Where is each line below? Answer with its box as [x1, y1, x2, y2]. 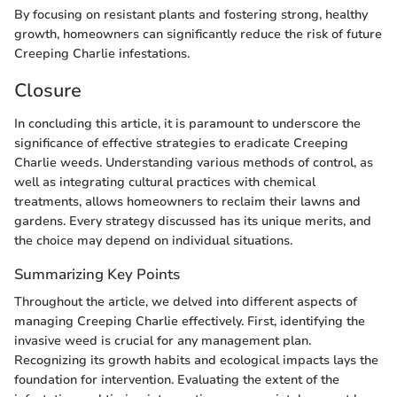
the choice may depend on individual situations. [14, 232, 292, 249]
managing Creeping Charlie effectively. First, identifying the [14, 313, 365, 331]
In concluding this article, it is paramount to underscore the [14, 115, 361, 132]
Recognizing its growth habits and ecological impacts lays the [14, 352, 378, 370]
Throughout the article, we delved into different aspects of [14, 293, 357, 311]
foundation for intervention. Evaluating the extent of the [14, 371, 339, 389]
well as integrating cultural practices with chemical [14, 174, 315, 191]
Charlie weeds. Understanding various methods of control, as [14, 154, 373, 171]
